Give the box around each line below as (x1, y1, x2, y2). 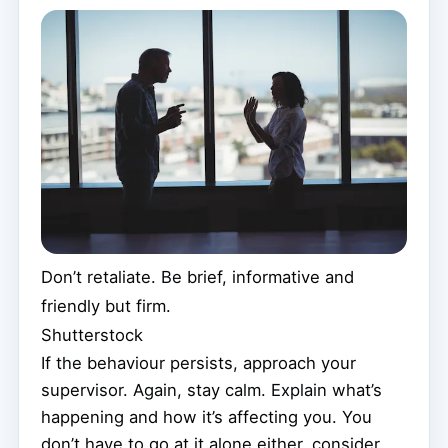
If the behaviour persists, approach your (41, 353, 356, 374)
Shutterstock (41, 325, 143, 346)
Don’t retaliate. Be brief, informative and (41, 267, 354, 288)
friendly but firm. (41, 296, 171, 317)
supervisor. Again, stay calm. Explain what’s (41, 380, 382, 401)
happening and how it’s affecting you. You (41, 407, 372, 428)
